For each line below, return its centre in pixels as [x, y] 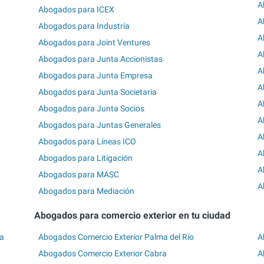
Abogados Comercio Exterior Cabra [103, 254]
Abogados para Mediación [87, 191]
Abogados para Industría [84, 26]
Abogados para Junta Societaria [98, 92]
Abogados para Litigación [86, 158]
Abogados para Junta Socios [92, 109]
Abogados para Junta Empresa [96, 76]
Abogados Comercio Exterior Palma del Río [116, 237]
